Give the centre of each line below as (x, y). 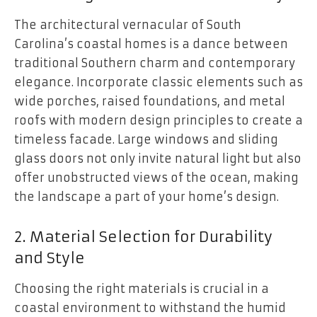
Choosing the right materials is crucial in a (142, 289)
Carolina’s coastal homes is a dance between (151, 44)
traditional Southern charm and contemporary (155, 63)
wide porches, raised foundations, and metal (150, 102)
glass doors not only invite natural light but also (158, 159)
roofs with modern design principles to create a (158, 121)
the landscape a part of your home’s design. (146, 197)
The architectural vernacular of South (128, 25)
